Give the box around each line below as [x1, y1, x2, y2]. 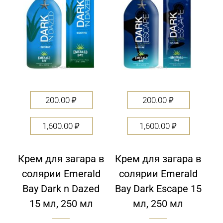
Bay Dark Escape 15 [114, 183, 202, 195]
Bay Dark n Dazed [22, 183, 100, 195]
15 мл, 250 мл [29, 198, 93, 210]
